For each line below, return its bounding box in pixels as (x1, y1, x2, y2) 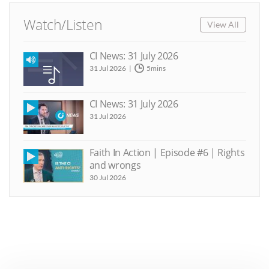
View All (207, 19, 239, 29)
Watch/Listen (23, 15, 103, 34)
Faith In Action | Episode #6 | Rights (89, 145, 245, 159)
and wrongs (89, 158, 141, 172)
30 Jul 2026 (89, 172, 126, 182)
